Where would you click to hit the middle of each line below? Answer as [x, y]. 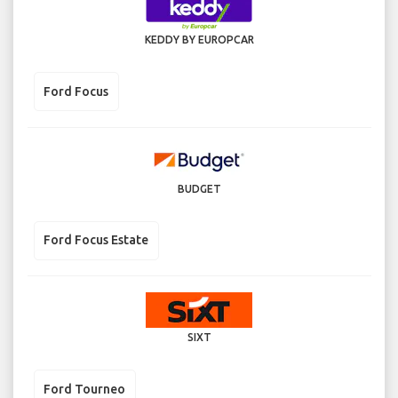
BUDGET [199, 188]
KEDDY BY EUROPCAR [199, 40]
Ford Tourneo [84, 389]
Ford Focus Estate [96, 240]
